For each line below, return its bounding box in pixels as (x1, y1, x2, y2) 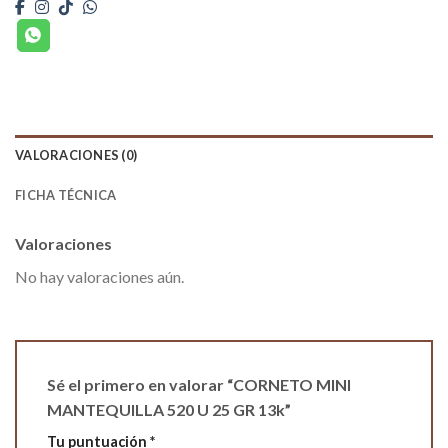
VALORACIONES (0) (15, 146, 138, 163)
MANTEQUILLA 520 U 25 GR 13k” (47, 399, 294, 419)
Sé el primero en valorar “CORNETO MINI (47, 374, 351, 394)
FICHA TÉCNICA (15, 186, 117, 203)
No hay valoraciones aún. (15, 266, 184, 286)
